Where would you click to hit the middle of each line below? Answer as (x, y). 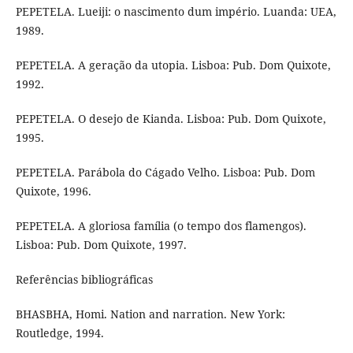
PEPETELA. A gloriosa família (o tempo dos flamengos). (161, 226)
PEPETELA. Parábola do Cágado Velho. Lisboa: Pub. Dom (165, 173)
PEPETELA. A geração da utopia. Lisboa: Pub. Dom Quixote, (173, 65)
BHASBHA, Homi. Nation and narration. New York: (150, 314)
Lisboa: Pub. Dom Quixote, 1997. (101, 245)
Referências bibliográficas (84, 280)
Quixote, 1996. (53, 191)
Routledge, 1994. (59, 333)
